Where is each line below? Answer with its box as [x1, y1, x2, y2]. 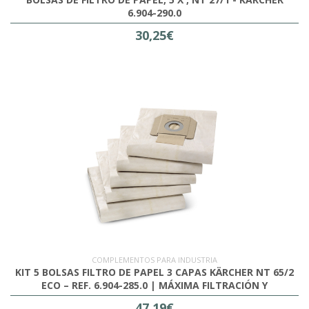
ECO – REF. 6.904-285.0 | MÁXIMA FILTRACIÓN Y [41, 279, 268, 292]
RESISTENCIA [123, 292, 186, 306]
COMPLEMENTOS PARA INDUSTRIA [92, 255, 217, 266]
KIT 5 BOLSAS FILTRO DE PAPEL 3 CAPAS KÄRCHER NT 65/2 [15, 266, 294, 279]
